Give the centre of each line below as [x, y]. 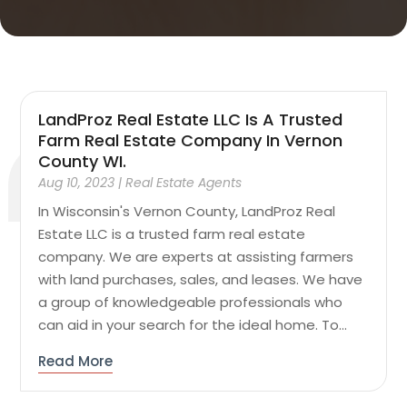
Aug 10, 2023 [77, 183]
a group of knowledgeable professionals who [191, 303]
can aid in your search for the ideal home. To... [193, 325]
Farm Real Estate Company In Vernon [191, 141]
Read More [76, 362]
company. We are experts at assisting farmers [196, 257]
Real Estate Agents [184, 183]
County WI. [83, 162]
